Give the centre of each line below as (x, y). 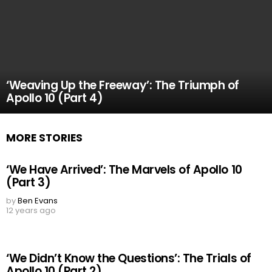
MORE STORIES (44, 138)
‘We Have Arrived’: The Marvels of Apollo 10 (124, 170)
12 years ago (31, 210)
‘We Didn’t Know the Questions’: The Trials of (129, 258)
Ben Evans (38, 201)
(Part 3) (29, 182)
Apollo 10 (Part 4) (55, 98)
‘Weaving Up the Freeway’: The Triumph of (123, 85)
